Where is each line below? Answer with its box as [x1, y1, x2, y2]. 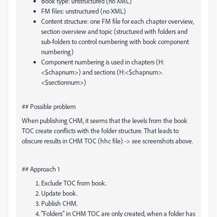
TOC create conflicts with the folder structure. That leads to [22, 126, 179, 135]
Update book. [41, 189, 77, 197]
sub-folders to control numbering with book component [41, 37, 189, 46]
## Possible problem [22, 102, 76, 110]
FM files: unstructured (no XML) [41, 7, 126, 15]
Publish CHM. [41, 199, 77, 207]
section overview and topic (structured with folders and [41, 27, 187, 35]
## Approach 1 [22, 165, 60, 173]
